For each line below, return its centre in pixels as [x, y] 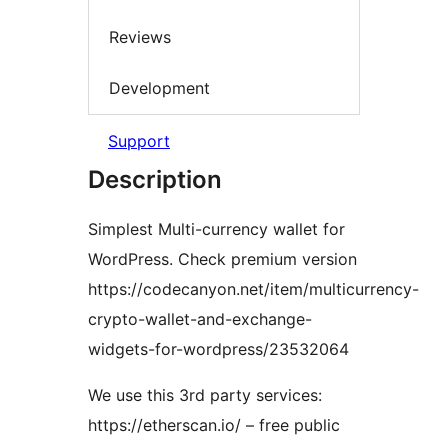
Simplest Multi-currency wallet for [216, 228]
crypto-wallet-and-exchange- [200, 318]
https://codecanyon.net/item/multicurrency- [253, 288]
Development [159, 88]
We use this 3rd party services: [205, 394]
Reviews [140, 36]
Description [155, 179]
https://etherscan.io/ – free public [214, 424]
